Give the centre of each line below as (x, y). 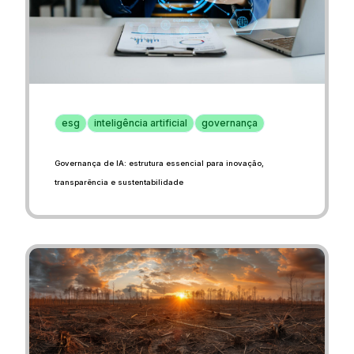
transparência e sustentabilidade (119, 182)
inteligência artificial (141, 122)
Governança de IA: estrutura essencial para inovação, (159, 163)
